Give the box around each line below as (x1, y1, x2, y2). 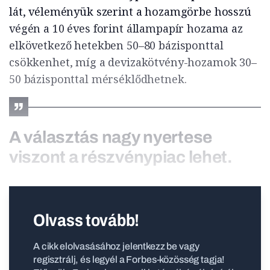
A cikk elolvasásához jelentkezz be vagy (33, 241, 199, 252)
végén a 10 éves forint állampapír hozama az (9, 21, 243, 36)
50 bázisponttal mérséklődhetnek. (9, 72, 187, 87)
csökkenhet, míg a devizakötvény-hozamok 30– (9, 55, 257, 70)
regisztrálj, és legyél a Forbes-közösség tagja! (33, 254, 225, 265)
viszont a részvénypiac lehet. (9, 148, 233, 167)
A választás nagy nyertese (9, 128, 212, 147)
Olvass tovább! (33, 211, 140, 230)
